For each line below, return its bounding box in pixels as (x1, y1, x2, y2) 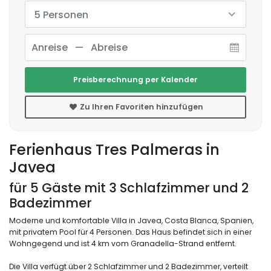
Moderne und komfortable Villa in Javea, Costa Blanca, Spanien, (9, 215, 253, 226)
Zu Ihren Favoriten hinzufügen (78, 101, 204, 112)
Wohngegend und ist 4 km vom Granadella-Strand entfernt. (9, 238, 237, 249)
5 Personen (34, 7, 88, 22)
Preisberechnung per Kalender (73, 74, 198, 85)
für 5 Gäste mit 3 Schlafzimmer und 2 (9, 178, 249, 197)
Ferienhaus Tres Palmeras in (9, 139, 220, 160)
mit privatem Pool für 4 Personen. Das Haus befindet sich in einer (9, 226, 252, 237)
